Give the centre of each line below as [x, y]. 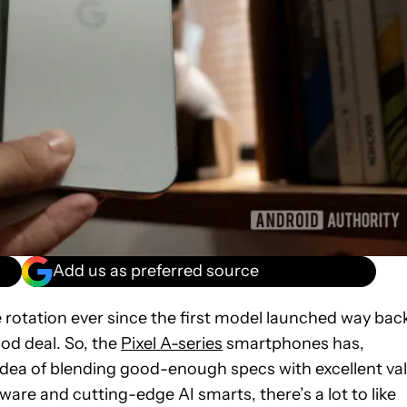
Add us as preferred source [156, 271]
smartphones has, [293, 343]
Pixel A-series [172, 343]
